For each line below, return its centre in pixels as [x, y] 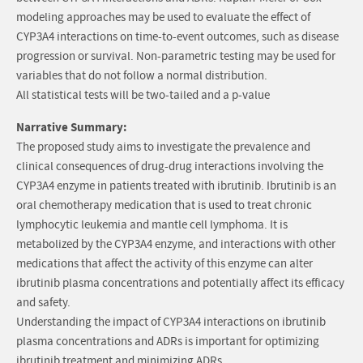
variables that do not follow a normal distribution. [142, 76]
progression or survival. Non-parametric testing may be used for [176, 57]
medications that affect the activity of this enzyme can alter [164, 264]
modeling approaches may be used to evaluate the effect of [163, 18]
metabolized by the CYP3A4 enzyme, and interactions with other [176, 245]
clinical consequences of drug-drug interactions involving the [170, 167]
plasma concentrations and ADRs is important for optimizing [168, 342]
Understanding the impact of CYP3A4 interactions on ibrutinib [171, 322]
